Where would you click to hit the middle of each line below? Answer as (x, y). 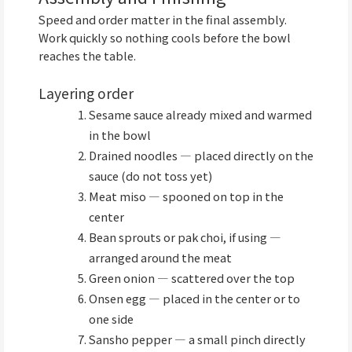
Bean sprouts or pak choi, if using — (185, 237)
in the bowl (119, 135)
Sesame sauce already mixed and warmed (200, 114)
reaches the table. (87, 55)
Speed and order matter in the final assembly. (163, 19)
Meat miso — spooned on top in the (186, 196)
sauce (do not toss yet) (150, 176)
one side (111, 319)
